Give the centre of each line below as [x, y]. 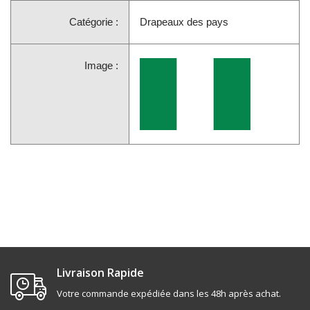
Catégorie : [94, 21]
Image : [101, 65]
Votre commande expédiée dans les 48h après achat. [169, 294]
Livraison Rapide [100, 273]
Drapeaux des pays [184, 21]
